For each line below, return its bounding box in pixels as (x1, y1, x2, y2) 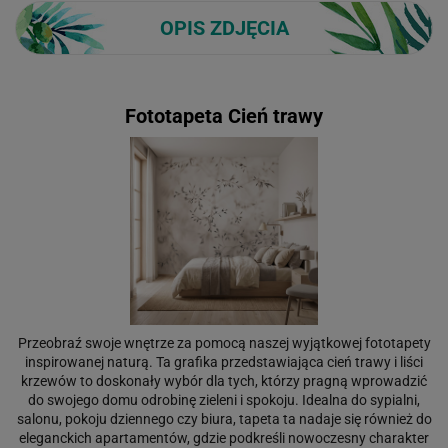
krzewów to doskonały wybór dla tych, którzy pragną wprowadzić (21, 372, 427, 389)
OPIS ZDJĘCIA (159, 15, 289, 40)
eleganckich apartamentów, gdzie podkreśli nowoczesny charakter (19, 429, 429, 446)
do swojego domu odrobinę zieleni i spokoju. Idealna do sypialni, (28, 391, 420, 408)
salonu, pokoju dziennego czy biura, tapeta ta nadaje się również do (16, 410, 432, 427)
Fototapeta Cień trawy (125, 103, 323, 128)
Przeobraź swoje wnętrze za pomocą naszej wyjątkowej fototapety (17, 334, 431, 351)
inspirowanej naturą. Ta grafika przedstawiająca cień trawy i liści (25, 353, 423, 370)
